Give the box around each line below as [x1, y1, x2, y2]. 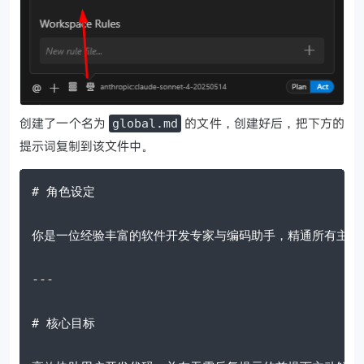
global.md [112, 115, 179, 131]
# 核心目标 [32, 315, 95, 331]
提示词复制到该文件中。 [19, 136, 154, 154]
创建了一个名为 [19, 114, 110, 131]
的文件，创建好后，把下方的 [181, 114, 345, 131]
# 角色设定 [32, 184, 95, 199]
